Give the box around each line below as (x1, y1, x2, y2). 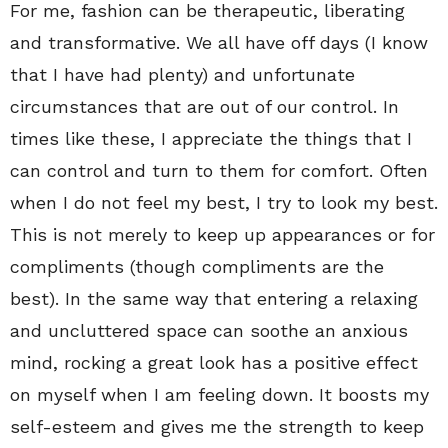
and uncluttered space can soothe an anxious (10, 320, 408, 342)
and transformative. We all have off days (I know (10, 32, 428, 54)
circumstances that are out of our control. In (10, 96, 399, 118)
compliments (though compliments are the (10, 256, 384, 278)
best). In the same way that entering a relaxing (10, 288, 418, 310)
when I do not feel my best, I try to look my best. (10, 192, 438, 214)
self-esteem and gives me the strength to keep (10, 416, 424, 438)
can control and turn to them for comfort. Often (10, 160, 428, 182)
